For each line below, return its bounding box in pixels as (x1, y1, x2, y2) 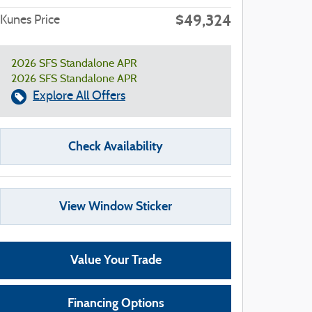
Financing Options (67, 295, 164, 311)
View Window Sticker (59, 198, 172, 214)
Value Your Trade (70, 252, 162, 268)
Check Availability (68, 139, 163, 155)
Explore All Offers (33, 90, 125, 103)
